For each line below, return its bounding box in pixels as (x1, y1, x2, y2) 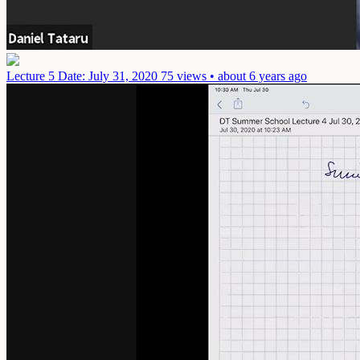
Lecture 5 (6, 69, 58, 84)
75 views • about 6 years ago (161, 69, 307, 84)
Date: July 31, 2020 (58, 69, 157, 84)
